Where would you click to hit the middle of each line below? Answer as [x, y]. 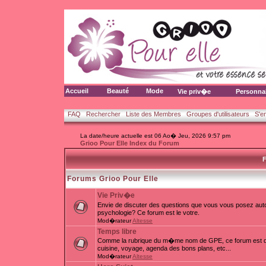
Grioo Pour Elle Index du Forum [130, 143]
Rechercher [103, 114]
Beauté [118, 91]
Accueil [77, 91]
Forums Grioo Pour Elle [113, 179]
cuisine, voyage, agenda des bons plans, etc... [164, 248]
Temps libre [117, 232]
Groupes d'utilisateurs [218, 114]
